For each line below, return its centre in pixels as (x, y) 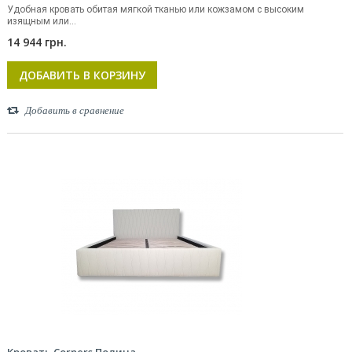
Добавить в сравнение (75, 110)
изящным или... (42, 21)
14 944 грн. (37, 42)
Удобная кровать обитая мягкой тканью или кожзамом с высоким (156, 9)
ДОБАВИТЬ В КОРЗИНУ (82, 75)
